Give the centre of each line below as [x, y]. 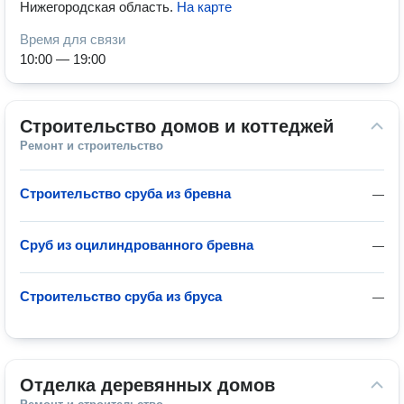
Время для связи [73, 39]
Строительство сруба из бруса [121, 296]
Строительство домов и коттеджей [177, 126]
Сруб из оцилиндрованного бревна [137, 245]
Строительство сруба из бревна [125, 193]
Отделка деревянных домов [147, 385]
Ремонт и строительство [92, 146]
